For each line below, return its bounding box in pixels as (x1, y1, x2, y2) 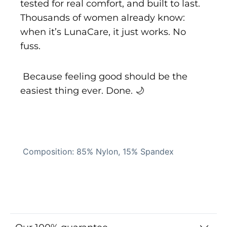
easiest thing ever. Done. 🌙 (20, 85, 144, 96)
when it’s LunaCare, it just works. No (20, 26, 186, 37)
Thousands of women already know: (20, 12, 185, 23)
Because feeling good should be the (20, 70, 187, 82)
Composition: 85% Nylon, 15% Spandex (20, 146, 174, 157)
